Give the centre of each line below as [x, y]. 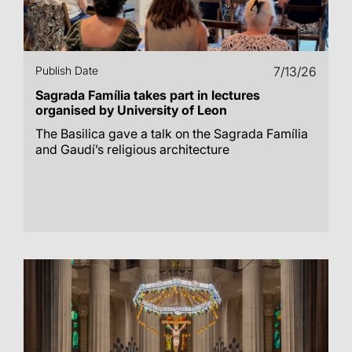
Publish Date [67, 70]
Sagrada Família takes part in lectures [148, 95]
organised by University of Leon [131, 110]
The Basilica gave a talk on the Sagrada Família [172, 134]
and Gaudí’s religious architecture [132, 149]
